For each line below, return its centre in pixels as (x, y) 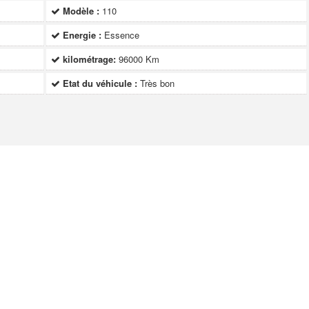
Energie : (82, 35)
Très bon (158, 83)
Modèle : (81, 11)
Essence (122, 35)
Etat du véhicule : (100, 83)
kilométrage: (90, 59)
